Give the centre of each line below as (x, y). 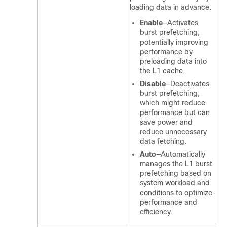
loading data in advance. (171, 7)
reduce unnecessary (173, 132)
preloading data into (173, 61)
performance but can (175, 112)
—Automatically (181, 154)
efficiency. (156, 212)
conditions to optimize (176, 193)
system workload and (175, 183)
